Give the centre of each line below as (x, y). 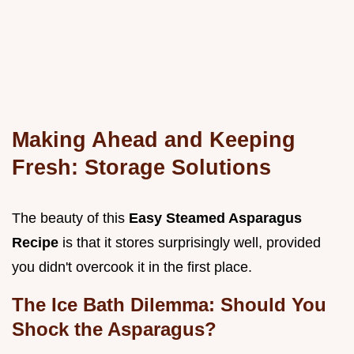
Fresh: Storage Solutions (141, 168)
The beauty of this (70, 218)
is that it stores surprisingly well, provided (192, 243)
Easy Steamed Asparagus (215, 218)
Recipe (37, 243)
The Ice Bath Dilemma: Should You (169, 305)
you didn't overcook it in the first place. (132, 267)
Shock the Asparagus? (114, 330)
